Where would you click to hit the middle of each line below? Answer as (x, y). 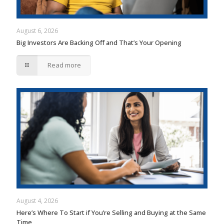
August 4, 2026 (37, 201)
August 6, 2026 (37, 31)
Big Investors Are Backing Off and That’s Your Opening (99, 43)
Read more (64, 65)
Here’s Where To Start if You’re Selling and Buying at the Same (111, 213)
